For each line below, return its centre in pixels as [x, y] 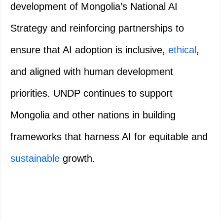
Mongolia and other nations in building [93, 115]
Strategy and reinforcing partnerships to [97, 28]
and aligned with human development [92, 72]
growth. [77, 159]
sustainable [35, 159]
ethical [182, 50]
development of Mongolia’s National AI [94, 7]
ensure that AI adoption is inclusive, [89, 50]
